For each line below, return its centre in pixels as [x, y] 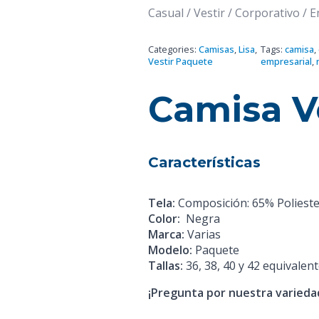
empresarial [286, 61]
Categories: [173, 49]
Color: [164, 218]
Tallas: [166, 265]
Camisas [216, 49]
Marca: [166, 234]
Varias [203, 234]
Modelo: [170, 250]
